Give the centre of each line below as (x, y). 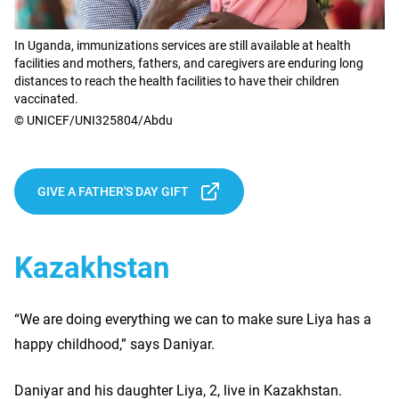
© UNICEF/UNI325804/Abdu (94, 121)
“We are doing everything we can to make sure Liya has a (193, 320)
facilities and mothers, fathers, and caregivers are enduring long (189, 64)
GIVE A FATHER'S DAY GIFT (113, 192)
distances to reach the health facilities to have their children (177, 81)
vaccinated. (46, 99)
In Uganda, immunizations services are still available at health (183, 46)
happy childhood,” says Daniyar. (114, 345)
